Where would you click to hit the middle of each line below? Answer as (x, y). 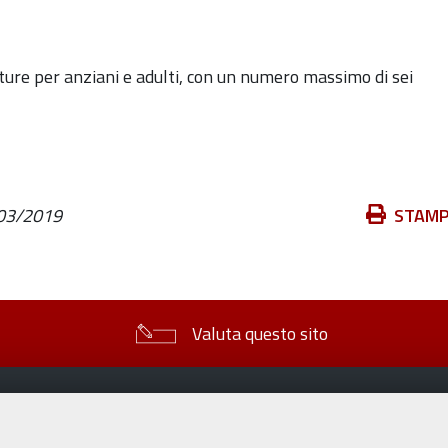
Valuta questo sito (260, 333)
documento (387, 268)
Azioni (369, 214)
